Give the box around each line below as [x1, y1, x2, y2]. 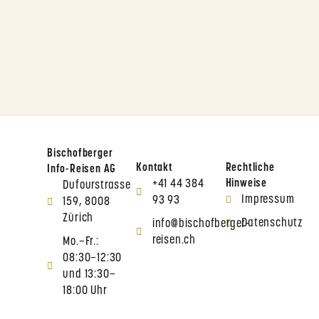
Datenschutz [241, 217, 303, 230]
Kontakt [136, 162, 173, 174]
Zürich [63, 212, 94, 225]
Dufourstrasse [63, 179, 131, 192]
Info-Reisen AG [46, 164, 117, 176]
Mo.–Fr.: [63, 236, 99, 249]
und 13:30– [63, 268, 116, 281]
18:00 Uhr [63, 285, 108, 298]
